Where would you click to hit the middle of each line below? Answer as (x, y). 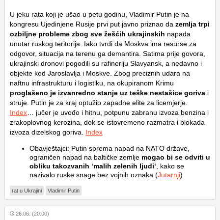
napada (178, 34)
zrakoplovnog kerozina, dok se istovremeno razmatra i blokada (107, 123)
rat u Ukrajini (27, 191)
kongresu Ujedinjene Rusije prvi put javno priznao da (93, 24)
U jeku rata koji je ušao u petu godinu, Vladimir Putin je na (99, 14)
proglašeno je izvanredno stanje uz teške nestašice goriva (108, 93)
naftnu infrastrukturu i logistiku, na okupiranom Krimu (92, 83)
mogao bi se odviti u (175, 157)
